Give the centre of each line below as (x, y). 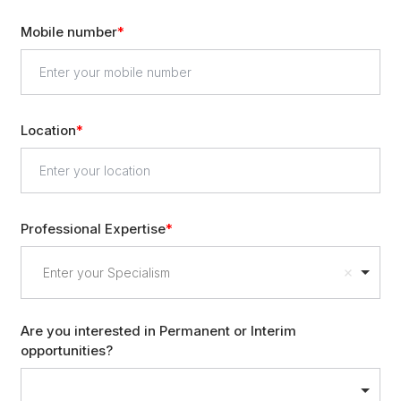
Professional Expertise (94, 229)
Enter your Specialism (107, 273)
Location (49, 131)
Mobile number (69, 32)
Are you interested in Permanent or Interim (159, 331)
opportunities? (67, 351)
